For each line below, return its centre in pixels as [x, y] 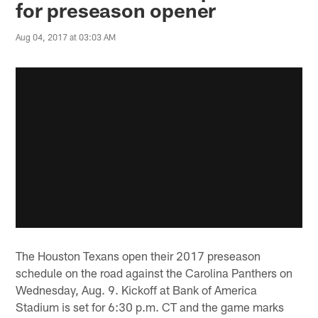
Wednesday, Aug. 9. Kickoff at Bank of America [137, 289]
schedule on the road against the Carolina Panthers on [154, 272]
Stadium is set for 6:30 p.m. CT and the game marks [150, 306]
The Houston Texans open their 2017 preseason [138, 255]
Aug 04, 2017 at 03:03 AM [66, 37]
